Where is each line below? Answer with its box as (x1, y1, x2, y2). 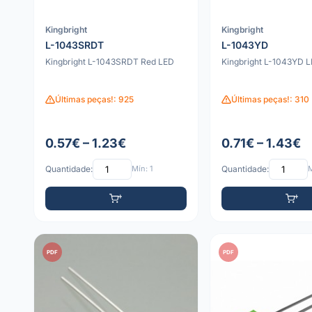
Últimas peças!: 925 (55, 94, 134, 105)
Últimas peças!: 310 (231, 94, 309, 105)
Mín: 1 (132, 164, 153, 174)
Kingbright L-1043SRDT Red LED (45, 56, 174, 68)
